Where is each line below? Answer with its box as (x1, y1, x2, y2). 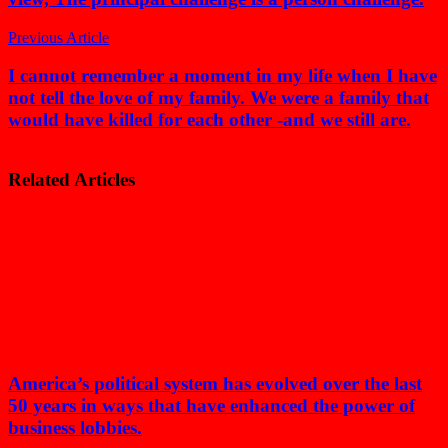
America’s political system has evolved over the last (8, 373, 422, 395)
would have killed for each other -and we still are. (8, 109, 411, 131)
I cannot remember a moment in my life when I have (8, 65, 437, 87)
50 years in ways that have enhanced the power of (8, 395, 415, 417)
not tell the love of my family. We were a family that (8, 87, 429, 109)
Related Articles (8, 168, 135, 190)
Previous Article (8, 28, 109, 46)
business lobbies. (8, 417, 142, 439)
